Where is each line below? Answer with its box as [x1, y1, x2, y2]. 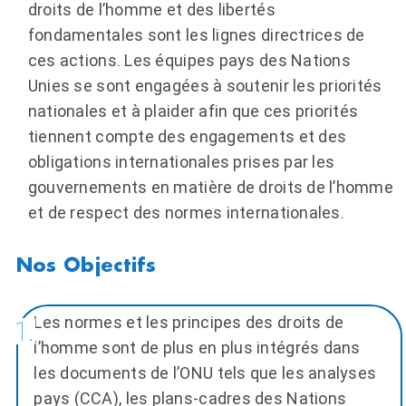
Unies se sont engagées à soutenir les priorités [27, 75, 382, 95]
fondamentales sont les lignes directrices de [27, 24, 365, 44]
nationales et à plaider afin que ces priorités [27, 101, 359, 121]
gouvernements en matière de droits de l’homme [27, 177, 394, 197]
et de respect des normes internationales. [27, 202, 344, 222]
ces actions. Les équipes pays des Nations [27, 50, 351, 70]
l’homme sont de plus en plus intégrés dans [34, 338, 361, 358]
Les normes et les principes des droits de [34, 313, 344, 333]
